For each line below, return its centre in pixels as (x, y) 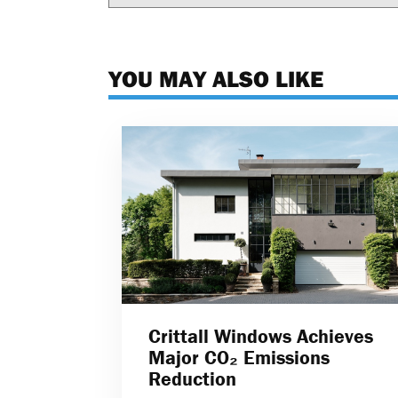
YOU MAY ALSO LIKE (216, 78)
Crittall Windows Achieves (261, 337)
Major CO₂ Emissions (239, 358)
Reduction (192, 379)
